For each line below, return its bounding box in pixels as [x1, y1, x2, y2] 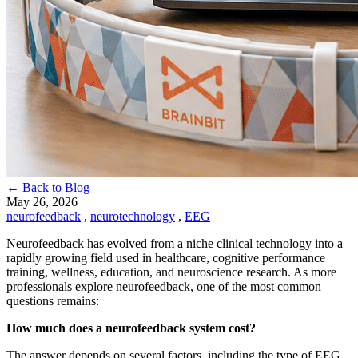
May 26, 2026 [6, 194, 78, 209]
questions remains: [6, 293, 99, 308]
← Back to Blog [6, 180, 89, 194]
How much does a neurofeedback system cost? [6, 320, 256, 335]
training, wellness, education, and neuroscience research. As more [6, 265, 336, 279]
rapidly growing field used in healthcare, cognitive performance [6, 250, 325, 265]
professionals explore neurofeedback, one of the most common [6, 279, 321, 293]
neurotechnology [90, 209, 175, 223]
